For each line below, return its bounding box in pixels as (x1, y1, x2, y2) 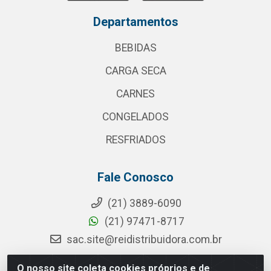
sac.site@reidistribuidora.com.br (67, 233, 222, 246)
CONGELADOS (102, 111, 169, 123)
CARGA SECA (105, 65, 166, 77)
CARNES (116, 88, 155, 100)
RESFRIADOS (105, 134, 166, 146)
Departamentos (93, 15, 178, 29)
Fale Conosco (97, 170, 174, 184)
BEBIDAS (114, 42, 157, 54)
